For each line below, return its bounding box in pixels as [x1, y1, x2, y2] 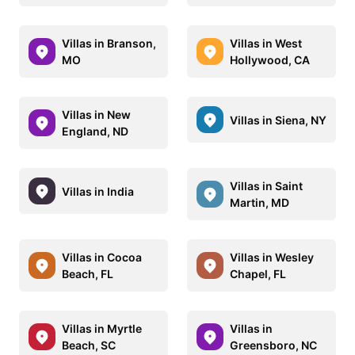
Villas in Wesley [230, 250, 314, 264]
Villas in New [62, 108, 131, 121]
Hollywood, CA [230, 53, 310, 67]
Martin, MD [230, 196, 289, 209]
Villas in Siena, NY [230, 113, 326, 127]
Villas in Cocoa [62, 250, 142, 264]
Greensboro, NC [230, 338, 317, 352]
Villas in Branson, [62, 36, 156, 50]
